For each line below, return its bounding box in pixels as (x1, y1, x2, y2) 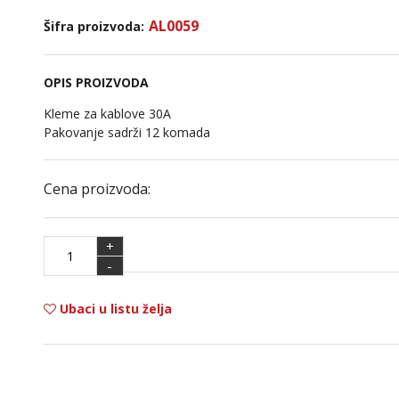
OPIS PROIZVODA (43, 74, 149, 91)
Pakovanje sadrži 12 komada (43, 124, 210, 141)
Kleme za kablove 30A (43, 105, 171, 122)
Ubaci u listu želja (55, 299, 172, 317)
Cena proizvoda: (43, 179, 151, 199)
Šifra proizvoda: (43, 18, 144, 35)
